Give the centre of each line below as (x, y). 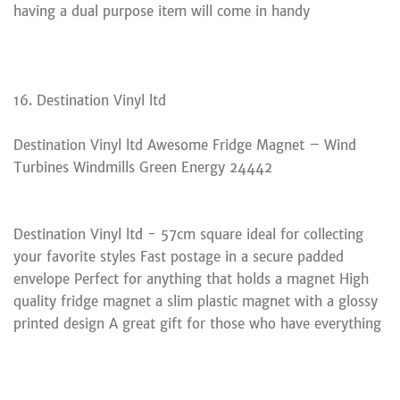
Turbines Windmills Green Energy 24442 (143, 167)
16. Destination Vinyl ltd (90, 100)
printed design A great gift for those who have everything (197, 323)
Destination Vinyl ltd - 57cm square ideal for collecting (188, 234)
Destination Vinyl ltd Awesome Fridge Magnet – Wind (185, 145)
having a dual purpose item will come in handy (162, 11)
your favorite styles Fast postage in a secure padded (179, 256)
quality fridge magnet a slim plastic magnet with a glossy (196, 301)
